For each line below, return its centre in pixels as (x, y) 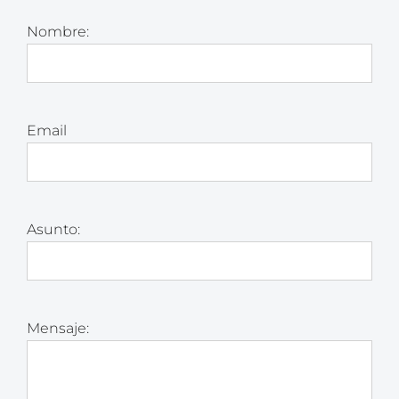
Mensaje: (58, 328)
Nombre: (58, 31)
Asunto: (53, 229)
